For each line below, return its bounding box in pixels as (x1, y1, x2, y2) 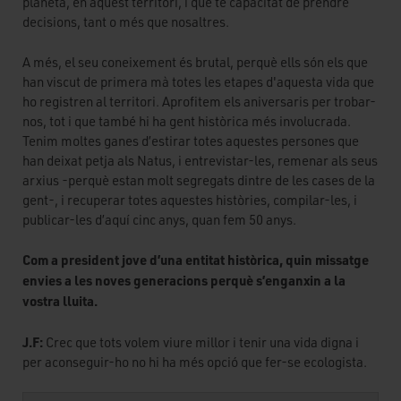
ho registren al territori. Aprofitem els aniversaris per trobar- (22, 92, 376, 110)
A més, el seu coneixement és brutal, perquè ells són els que (22, 53, 368, 71)
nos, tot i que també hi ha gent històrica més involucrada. (22, 112, 351, 130)
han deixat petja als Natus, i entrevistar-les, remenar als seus (22, 151, 378, 169)
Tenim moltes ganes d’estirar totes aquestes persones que (22, 132, 359, 149)
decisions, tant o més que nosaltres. (22, 13, 229, 31)
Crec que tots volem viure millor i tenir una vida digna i (46, 333, 359, 351)
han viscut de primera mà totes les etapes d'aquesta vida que (22, 73, 374, 90)
